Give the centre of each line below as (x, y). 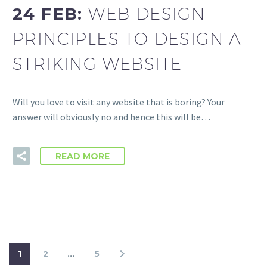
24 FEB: (51, 13)
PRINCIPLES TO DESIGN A (127, 38)
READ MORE (83, 156)
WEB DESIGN (147, 13)
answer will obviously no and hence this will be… (111, 117)
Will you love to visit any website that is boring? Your (119, 102)
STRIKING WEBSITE (97, 63)
